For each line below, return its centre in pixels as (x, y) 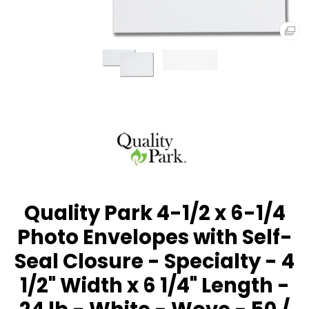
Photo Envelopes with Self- (154, 237)
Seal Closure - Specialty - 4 (154, 261)
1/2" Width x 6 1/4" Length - (154, 285)
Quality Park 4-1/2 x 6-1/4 (154, 212)
